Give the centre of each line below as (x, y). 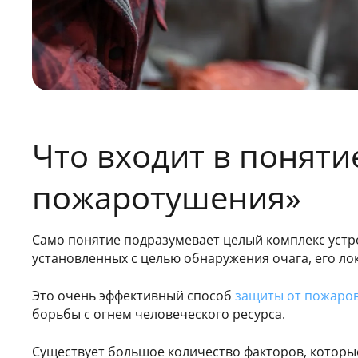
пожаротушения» (167, 197)
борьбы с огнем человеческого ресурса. (159, 314)
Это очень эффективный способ (133, 295)
